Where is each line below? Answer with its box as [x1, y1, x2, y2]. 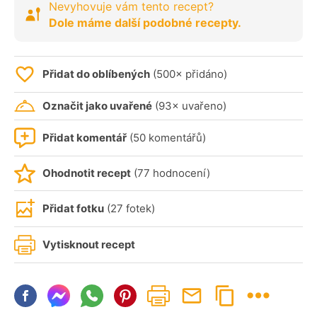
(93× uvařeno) [152, 98, 226, 113]
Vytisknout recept [42, 237, 135, 251]
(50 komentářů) [127, 130, 206, 144]
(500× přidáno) [150, 67, 227, 81]
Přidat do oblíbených [42, 67, 150, 81]
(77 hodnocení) [131, 166, 210, 180]
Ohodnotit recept [42, 166, 131, 180]
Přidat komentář [42, 130, 127, 144]
